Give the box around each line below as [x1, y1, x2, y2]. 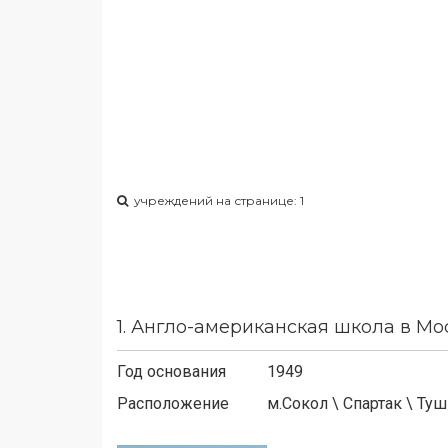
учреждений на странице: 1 [128, 192, 304, 208]
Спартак [343, 393, 402, 413]
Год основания [117, 361, 226, 381]
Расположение [117, 393, 229, 413]
